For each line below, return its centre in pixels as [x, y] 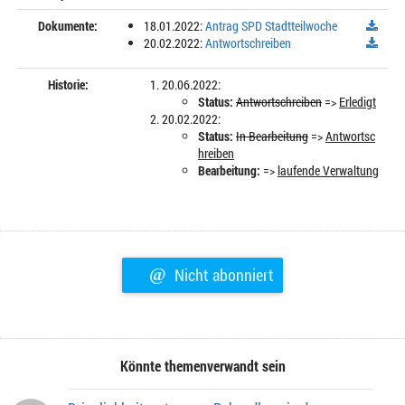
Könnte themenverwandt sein [202, 366]
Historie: [68, 85]
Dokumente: [68, 26]
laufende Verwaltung [328, 170]
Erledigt [358, 102]
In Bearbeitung [272, 136]
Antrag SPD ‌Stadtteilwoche [271, 26]
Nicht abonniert [222, 275]
